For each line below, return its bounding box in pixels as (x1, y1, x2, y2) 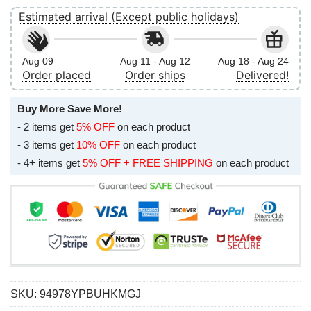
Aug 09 (22, 55, 53, 67)
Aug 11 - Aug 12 (120, 55, 191, 67)
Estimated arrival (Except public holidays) (19, 9, 239, 24)
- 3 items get (17, 138, 76, 151)
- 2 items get (17, 120, 76, 133)
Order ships (125, 67, 186, 82)
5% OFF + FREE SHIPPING (83, 156, 213, 169)
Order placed (22, 67, 91, 82)
